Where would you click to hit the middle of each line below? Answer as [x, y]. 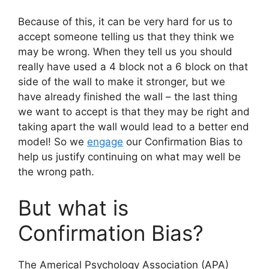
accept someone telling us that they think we [126, 37]
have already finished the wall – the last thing [128, 97]
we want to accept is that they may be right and [134, 112]
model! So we [53, 142]
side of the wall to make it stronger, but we [122, 82]
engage [105, 142]
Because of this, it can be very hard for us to [125, 22]
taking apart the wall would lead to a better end [134, 127]
